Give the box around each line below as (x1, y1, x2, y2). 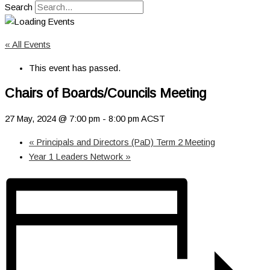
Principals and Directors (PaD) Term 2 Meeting (34, 137, 215, 147)
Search (5, 2, 33, 12)
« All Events (5, 40, 51, 50)
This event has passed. (29, 63, 121, 73)
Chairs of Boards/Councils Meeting (5, 86, 206, 101)
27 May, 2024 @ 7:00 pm (5, 114, 100, 124)
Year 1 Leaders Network (29, 151, 125, 162)
